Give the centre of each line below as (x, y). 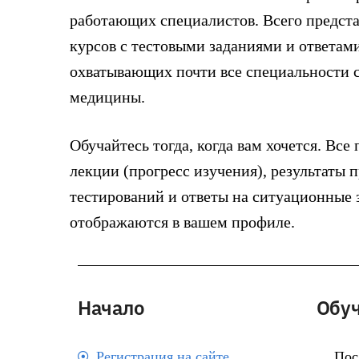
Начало (111, 307)
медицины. (107, 97)
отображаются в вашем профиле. (182, 222)
